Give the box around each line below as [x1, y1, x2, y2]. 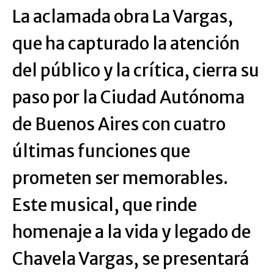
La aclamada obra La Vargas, [12, 6, 233, 28]
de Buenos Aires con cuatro [12, 113, 226, 136]
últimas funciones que [12, 140, 190, 163]
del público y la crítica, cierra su [12, 59, 259, 82]
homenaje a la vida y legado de [12, 221, 251, 243]
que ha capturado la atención [12, 32, 240, 55]
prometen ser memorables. [12, 167, 228, 190]
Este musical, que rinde [12, 194, 197, 217]
